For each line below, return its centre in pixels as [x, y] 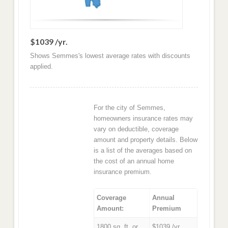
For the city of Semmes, [130, 108]
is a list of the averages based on [143, 151]
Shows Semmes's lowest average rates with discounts [110, 55]
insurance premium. [123, 172]
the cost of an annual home [134, 161]
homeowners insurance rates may [144, 119]
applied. [41, 66]
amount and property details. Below [146, 140]
